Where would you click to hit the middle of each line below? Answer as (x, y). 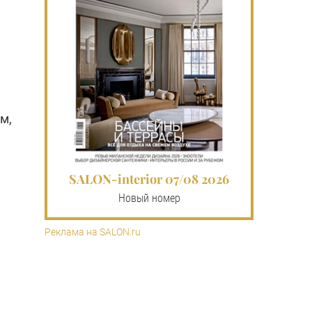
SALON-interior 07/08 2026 (149, 179)
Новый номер (149, 198)
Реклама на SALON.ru (93, 232)
